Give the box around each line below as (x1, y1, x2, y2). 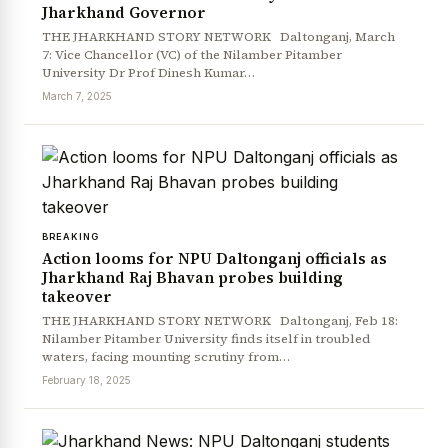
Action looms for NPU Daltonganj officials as (42, 248, 387, 270)
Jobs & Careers (117, 238, 211, 254)
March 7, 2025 (42, 90, 112, 103)
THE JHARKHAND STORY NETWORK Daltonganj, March (42, 28, 395, 46)
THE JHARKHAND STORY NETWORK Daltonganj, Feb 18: (42, 312, 398, 330)
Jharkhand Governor (42, 2, 206, 24)
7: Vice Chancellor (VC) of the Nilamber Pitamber (42, 46, 342, 64)
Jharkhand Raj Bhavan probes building (42, 267, 343, 289)
